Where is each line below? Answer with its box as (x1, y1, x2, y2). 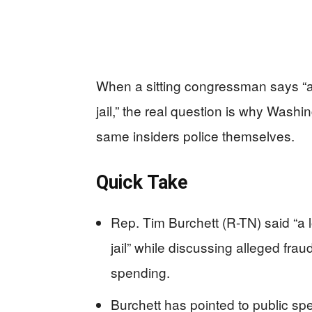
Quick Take (96, 171, 187, 194)
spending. (111, 262, 170, 281)
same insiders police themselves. (96, 125, 295, 145)
